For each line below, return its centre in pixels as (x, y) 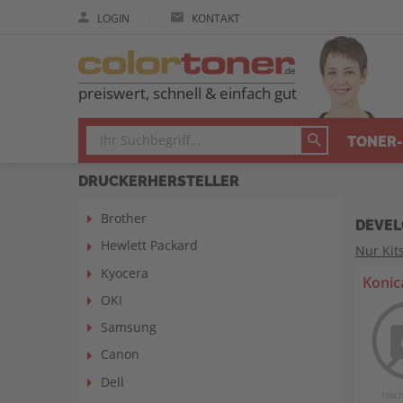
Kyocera (125, 273)
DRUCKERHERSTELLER (159, 180)
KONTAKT (215, 18)
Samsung (129, 327)
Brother (124, 218)
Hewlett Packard (149, 246)
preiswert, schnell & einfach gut (188, 93)
